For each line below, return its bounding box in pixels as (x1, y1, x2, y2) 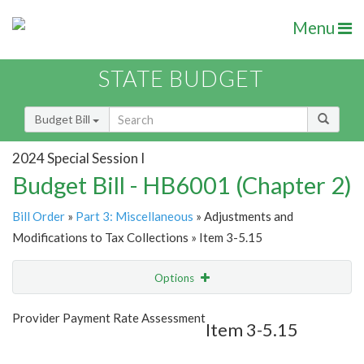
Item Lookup (16, 338, 80, 353)
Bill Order (12, 209, 65, 224)
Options (154, 271, 197, 285)
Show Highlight (94, 304, 170, 318)
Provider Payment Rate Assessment (12, 310, 206, 326)
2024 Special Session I (12, 149, 145, 167)
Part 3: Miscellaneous (76, 209, 193, 224)
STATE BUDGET (98, 65, 263, 93)
